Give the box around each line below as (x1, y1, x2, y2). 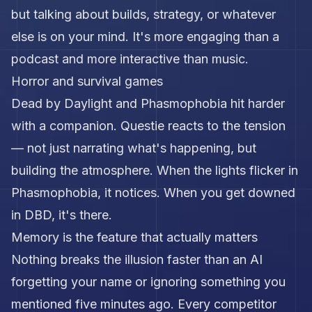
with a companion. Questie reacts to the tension (11, 118, 286, 133)
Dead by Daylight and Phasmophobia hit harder (11, 96, 285, 111)
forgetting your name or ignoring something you (11, 274, 286, 289)
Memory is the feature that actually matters (11, 230, 258, 244)
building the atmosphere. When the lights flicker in (11, 163, 298, 178)
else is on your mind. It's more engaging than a (11, 29, 279, 44)
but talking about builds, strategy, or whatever (11, 7, 276, 22)
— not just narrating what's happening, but (11, 141, 256, 155)
